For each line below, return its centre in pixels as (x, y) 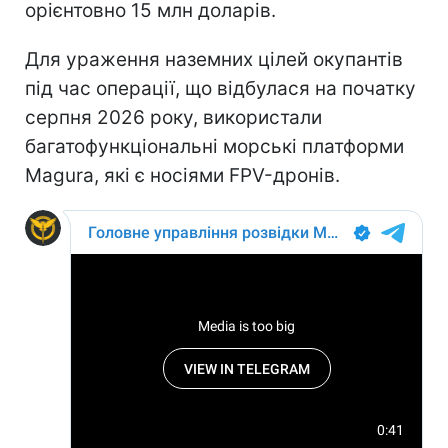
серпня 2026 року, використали (173, 117)
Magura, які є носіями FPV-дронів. (182, 175)
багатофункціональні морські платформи (214, 146)
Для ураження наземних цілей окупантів (214, 59)
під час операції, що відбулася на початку (220, 88)
